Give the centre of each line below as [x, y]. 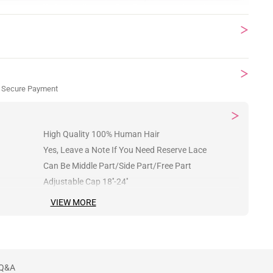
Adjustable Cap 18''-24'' [86, 179]
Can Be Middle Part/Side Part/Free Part [118, 163]
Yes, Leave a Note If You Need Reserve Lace [125, 147]
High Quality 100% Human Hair [102, 131]
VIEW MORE [73, 200]
